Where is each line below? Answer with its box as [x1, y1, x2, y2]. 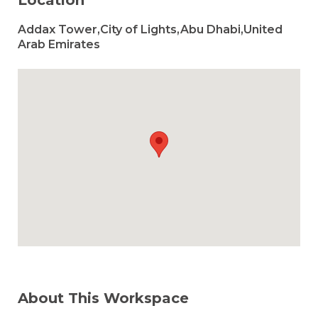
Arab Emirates [18, 38, 100, 51]
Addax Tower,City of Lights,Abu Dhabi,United [18, 23, 283, 36]
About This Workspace [18, 290, 189, 307]
